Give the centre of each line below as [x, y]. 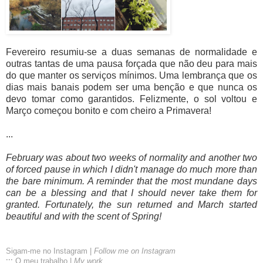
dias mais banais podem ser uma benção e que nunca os [131, 87]
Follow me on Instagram [135, 251]
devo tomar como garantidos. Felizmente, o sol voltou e [131, 99]
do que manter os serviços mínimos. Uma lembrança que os [131, 75]
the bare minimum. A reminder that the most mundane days [131, 181]
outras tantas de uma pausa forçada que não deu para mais [131, 63]
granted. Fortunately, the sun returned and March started [131, 204]
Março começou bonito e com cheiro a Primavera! [109, 110]
